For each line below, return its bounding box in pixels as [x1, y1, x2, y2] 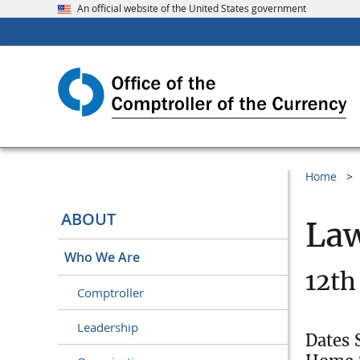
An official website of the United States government [77, 2, 306, 15]
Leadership [77, 319, 138, 336]
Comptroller [77, 284, 144, 301]
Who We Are [64, 248, 140, 267]
